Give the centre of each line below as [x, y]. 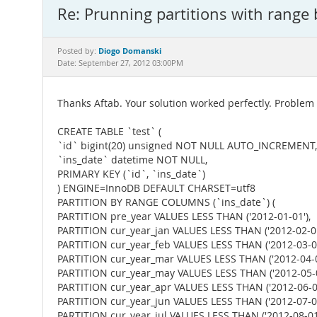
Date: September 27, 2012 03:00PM [120, 63]
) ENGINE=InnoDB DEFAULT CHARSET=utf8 [156, 188]
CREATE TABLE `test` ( [109, 132]
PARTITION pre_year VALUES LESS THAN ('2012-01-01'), [184, 217]
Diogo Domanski [130, 51]
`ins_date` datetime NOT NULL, [132, 160]
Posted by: [78, 51]
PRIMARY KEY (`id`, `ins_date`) [131, 174]
